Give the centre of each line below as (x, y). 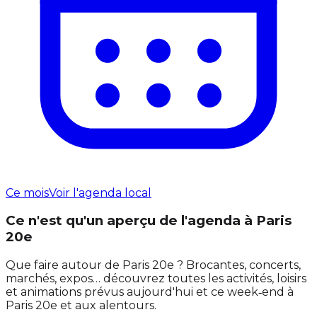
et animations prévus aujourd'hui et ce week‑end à (150, 292)
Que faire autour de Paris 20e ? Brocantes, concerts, (153, 265)
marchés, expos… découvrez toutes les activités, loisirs (156, 279)
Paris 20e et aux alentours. (81, 306)
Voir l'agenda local (100, 192)
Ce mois (27, 192)
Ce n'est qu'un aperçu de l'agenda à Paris (149, 221)
